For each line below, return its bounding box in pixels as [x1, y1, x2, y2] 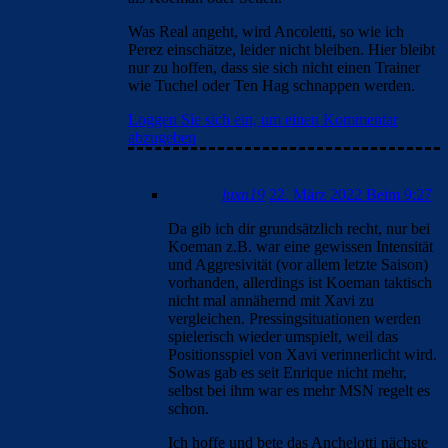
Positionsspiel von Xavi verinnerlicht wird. [168, 345, 437, 363]
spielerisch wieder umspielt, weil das [168, 327, 398, 345]
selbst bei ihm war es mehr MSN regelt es [168, 381, 430, 399]
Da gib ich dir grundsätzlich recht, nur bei [168, 219, 430, 237]
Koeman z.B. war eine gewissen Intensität [168, 237, 433, 255]
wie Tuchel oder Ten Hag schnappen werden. [128, 76, 415, 94]
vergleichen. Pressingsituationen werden [168, 309, 421, 327]
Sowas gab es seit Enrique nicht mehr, [168, 363, 407, 381]
